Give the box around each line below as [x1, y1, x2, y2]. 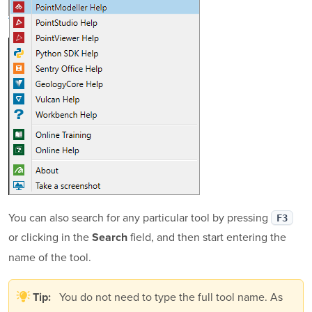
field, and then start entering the [127, 228, 286, 244]
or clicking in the [8, 228, 92, 244]
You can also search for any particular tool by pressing [8, 209, 271, 225]
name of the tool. [8, 249, 91, 265]
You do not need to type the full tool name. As [56, 288, 283, 304]
